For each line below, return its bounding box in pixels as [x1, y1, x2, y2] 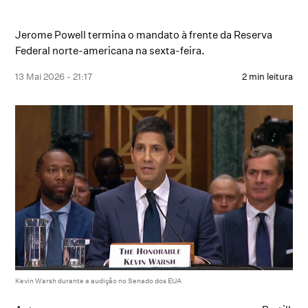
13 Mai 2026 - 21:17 [15, 71, 93, 82]
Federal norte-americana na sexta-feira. [15, 44, 206, 57]
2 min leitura [241, 71, 293, 82]
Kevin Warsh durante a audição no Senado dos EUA [15, 276, 182, 285]
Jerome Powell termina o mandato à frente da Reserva [15, 28, 273, 41]
